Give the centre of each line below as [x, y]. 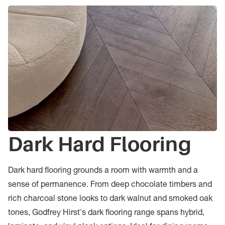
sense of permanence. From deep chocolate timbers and [110, 185]
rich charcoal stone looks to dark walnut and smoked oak [110, 199]
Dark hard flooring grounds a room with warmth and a [103, 171]
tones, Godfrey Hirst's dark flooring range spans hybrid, [106, 213]
